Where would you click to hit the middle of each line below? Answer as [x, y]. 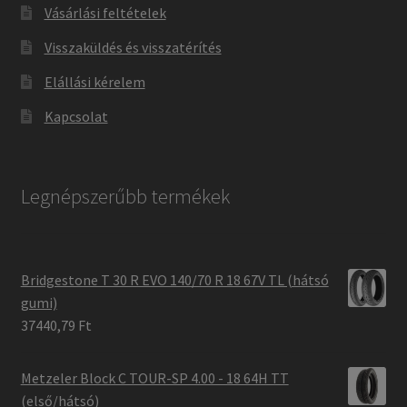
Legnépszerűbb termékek [125, 197]
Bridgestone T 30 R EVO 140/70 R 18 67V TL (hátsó [174, 280]
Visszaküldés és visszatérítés [133, 47]
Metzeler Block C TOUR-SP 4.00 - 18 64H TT [154, 378]
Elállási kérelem [94, 81]
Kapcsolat [76, 116]
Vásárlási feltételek [105, 12]
